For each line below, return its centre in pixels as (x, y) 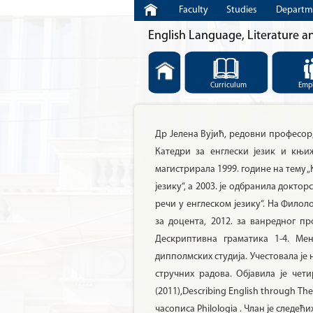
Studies (242, 10)
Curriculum (228, 86)
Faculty (193, 10)
